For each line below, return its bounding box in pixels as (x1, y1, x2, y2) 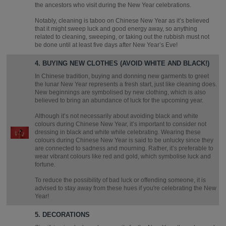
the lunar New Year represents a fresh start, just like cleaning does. (35, 81, 217, 87)
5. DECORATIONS (35, 210, 90, 218)
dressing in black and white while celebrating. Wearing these (35, 129, 201, 135)
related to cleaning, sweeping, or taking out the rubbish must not (35, 33, 210, 40)
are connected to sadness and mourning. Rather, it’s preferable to (35, 145, 214, 151)
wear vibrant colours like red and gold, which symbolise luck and (35, 153, 211, 159)
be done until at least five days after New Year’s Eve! (35, 41, 178, 48)
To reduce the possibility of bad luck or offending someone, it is (35, 177, 206, 183)
